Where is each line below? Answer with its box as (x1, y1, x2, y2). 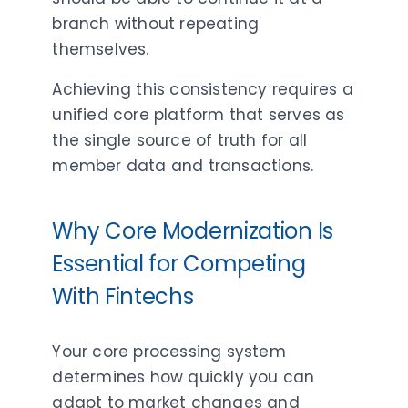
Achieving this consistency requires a (52, 77, 353, 100)
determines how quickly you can (52, 365, 315, 388)
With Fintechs (52, 280, 194, 311)
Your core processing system (52, 340, 286, 362)
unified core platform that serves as (52, 103, 345, 126)
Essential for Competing (52, 248, 306, 279)
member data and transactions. (52, 154, 314, 177)
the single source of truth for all (52, 128, 308, 151)
